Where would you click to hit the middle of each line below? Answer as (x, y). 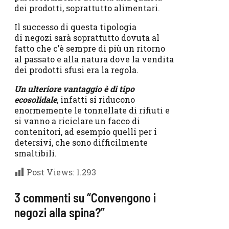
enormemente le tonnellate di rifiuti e (92, 110)
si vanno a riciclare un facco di (77, 121)
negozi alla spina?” (60, 212)
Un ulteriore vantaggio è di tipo (74, 88)
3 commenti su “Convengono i (85, 197)
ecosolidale (36, 99)
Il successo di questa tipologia (75, 27)
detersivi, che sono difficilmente (81, 142)
